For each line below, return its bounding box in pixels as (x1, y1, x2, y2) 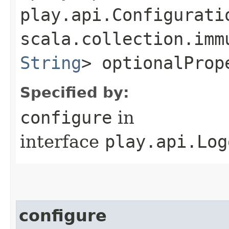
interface (20, 131, 105, 152)
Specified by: (20, 83, 129, 101)
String (20, 52, 81, 73)
